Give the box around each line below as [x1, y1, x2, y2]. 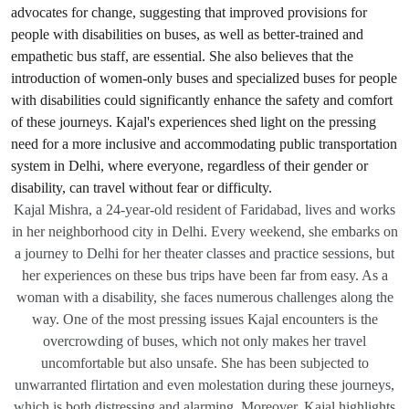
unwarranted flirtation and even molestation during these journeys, [15, 377, 394, 393]
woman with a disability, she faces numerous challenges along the [16, 289, 393, 305]
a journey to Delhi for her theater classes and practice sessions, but [15, 246, 394, 261]
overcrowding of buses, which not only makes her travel [43, 333, 366, 349]
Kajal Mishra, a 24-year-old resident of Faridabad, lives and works [14, 202, 395, 217]
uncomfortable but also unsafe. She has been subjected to [40, 355, 369, 371]
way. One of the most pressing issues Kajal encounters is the [31, 311, 378, 327]
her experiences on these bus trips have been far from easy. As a [21, 267, 388, 283]
